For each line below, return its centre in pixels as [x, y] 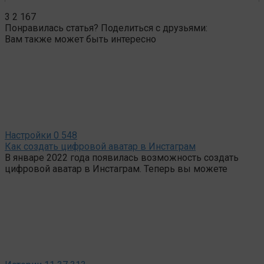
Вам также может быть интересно [80, 39]
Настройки [28, 135]
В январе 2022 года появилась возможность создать [122, 157]
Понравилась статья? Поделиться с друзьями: [106, 28]
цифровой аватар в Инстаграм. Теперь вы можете [116, 169]
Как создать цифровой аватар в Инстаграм [100, 146]
